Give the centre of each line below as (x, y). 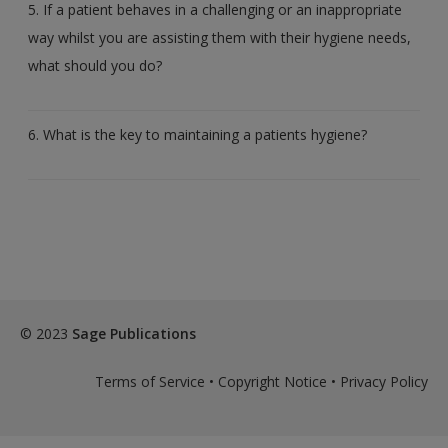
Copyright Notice (272, 381)
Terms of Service (150, 381)
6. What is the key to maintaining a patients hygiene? (198, 134)
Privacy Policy (384, 381)
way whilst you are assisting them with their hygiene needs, (220, 37)
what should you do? (95, 65)
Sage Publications (134, 333)
